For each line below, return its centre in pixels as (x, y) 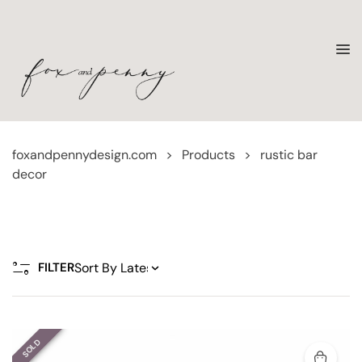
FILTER (56, 267)
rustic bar (289, 155)
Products (208, 155)
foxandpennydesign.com (84, 155)
